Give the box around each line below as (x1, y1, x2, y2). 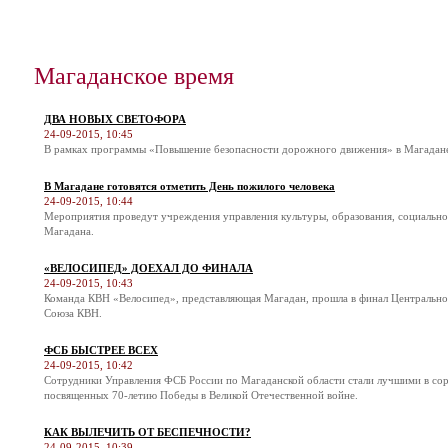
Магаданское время (34, 59, 234, 91)
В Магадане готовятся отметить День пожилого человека (44, 180, 335, 192)
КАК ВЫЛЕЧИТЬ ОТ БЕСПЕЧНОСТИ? (44, 426, 251, 438)
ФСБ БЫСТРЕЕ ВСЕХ (44, 344, 158, 356)
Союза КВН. (44, 307, 102, 319)
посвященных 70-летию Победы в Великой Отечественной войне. (44, 389, 358, 401)
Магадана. (44, 225, 94, 237)
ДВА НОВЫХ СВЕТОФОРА (44, 113, 186, 125)
